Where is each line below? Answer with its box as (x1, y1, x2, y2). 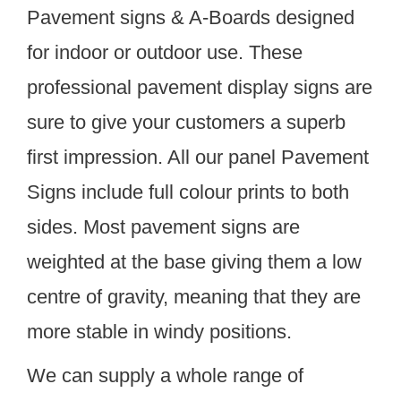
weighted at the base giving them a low (27, 251, 362, 273)
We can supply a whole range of (27, 364, 303, 387)
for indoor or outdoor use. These (27, 41, 303, 64)
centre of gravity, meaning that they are (27, 286, 361, 308)
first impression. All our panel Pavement (27, 146, 369, 168)
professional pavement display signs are (27, 76, 372, 98)
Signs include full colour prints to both (27, 181, 349, 203)
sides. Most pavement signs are (27, 216, 300, 238)
